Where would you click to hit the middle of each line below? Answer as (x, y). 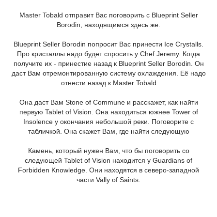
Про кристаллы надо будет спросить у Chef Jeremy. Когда (108, 54)
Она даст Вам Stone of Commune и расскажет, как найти (108, 102)
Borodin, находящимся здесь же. (108, 25)
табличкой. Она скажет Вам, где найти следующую (108, 131)
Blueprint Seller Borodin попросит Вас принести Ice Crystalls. (108, 44)
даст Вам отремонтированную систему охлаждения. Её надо (108, 73)
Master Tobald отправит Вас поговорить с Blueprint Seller (108, 15)
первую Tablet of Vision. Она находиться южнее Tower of (108, 112)
